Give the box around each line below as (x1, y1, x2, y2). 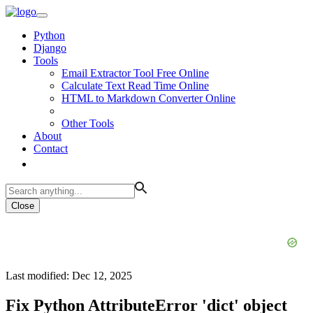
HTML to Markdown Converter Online (61, 92, 235, 104)
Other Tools (61, 117, 114, 129)
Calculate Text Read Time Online (61, 80, 209, 92)
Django (34, 42, 66, 54)
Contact (34, 143, 68, 154)
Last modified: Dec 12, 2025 (6, 270, 132, 282)
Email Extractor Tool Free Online (61, 67, 209, 79)
